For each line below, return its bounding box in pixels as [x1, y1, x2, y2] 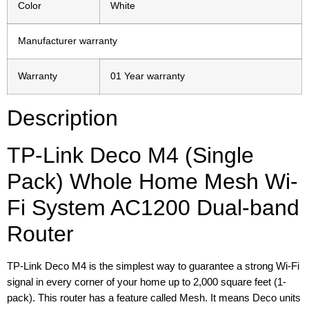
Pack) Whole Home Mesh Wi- [7, 169, 298, 195]
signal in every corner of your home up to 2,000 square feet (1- [7, 276, 286, 288]
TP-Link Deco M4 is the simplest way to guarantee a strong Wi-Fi [7, 260, 299, 272]
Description [7, 106, 118, 131]
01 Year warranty [110, 71, 185, 82]
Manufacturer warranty [18, 36, 117, 47]
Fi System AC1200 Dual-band [7, 195, 299, 221]
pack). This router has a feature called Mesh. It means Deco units [7, 292, 301, 304]
